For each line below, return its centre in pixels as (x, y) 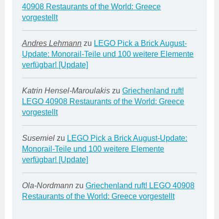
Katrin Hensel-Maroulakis (66, 91)
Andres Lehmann (52, 44)
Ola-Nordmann (48, 186)
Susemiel (38, 138)
